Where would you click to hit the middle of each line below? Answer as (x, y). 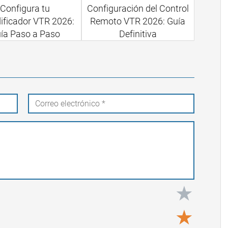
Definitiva (138, 34)
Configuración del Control (138, 9)
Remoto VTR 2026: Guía (138, 21)
